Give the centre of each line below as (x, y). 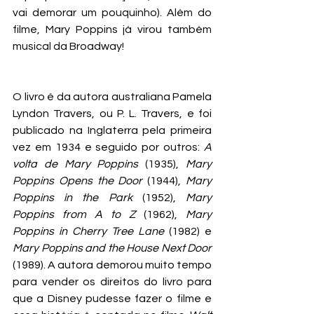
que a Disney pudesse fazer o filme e (112, 299)
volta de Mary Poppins (79, 164)
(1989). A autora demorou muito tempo (112, 265)
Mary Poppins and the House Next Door (112, 248)
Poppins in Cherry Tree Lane (88, 231)
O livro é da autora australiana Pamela (112, 97)
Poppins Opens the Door (78, 181)
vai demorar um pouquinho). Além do (112, 13)
